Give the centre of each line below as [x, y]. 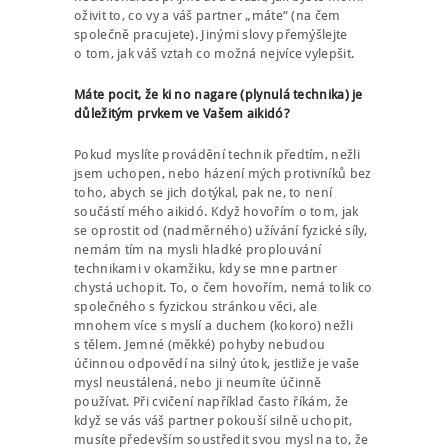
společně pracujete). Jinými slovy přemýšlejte [211, 34]
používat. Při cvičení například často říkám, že [211, 401]
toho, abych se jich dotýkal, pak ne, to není [203, 192]
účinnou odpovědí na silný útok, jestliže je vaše [217, 363]
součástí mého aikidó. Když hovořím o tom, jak [216, 211]
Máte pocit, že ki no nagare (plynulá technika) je [218, 94]
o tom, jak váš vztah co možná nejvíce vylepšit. [214, 53]
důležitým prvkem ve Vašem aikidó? [182, 113]
